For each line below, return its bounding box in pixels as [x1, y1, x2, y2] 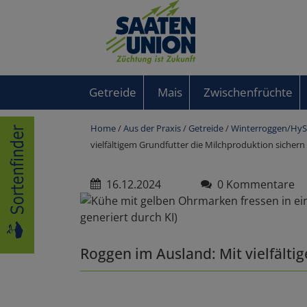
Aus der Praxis [123, 122, 181, 134]
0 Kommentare [212, 177, 295, 192]
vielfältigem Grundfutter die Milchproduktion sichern [90, 138, 305, 151]
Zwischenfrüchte [203, 84, 293, 100]
